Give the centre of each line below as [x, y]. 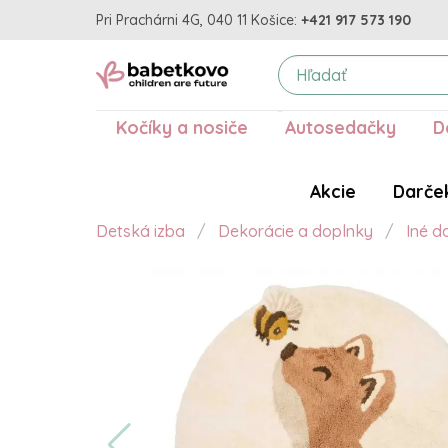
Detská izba [140, 231]
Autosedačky [340, 127]
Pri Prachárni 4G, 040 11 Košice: [196, 19]
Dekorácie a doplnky [295, 231]
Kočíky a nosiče [181, 127]
